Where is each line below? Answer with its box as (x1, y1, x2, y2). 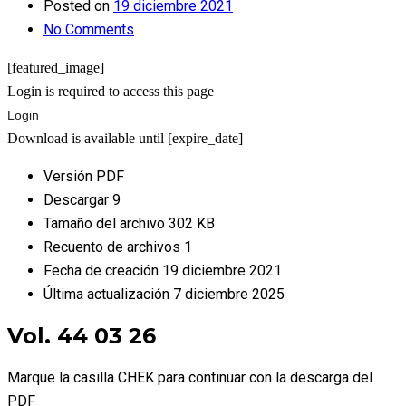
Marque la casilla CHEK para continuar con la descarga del (7, 368, 372, 386)
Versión (43, 168, 96, 185)
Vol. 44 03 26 (7, 322, 156, 349)
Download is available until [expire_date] (7, 130, 243, 146)
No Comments (43, 21, 134, 38)
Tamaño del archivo (43, 215, 169, 232)
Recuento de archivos (43, 238, 184, 256)
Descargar (43, 191, 112, 208)
